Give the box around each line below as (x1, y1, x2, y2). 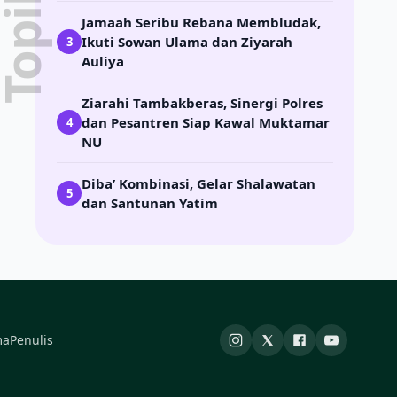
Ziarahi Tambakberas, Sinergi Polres (82, 94, 323, 112)
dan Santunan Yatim (82, 194, 218, 212)
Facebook (298, 339, 363, 360)
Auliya (82, 52, 124, 70)
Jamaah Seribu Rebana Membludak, (82, 13, 321, 31)
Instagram (234, 339, 305, 360)
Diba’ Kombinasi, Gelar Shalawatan (82, 175, 315, 192)
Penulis (10, 331, 53, 348)
